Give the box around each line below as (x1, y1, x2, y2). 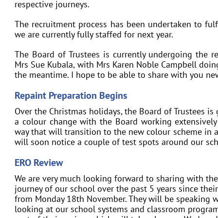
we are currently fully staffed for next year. (15, 28, 173, 40)
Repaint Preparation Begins (15, 89, 127, 102)
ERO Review (15, 156, 63, 169)
